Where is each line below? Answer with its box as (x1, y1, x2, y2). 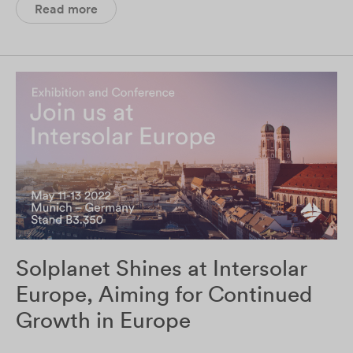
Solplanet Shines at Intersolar (16, 254, 307, 283)
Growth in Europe (16, 306, 191, 335)
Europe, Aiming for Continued (16, 280, 312, 309)
